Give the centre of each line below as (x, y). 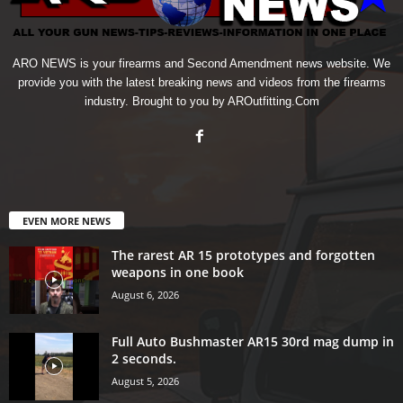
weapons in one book (178, 272)
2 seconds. (144, 358)
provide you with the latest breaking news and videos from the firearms (201, 82)
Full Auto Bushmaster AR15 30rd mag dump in (253, 341)
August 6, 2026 (145, 294)
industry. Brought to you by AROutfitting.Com (201, 101)
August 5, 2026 (145, 381)
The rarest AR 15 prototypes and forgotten (243, 255)
